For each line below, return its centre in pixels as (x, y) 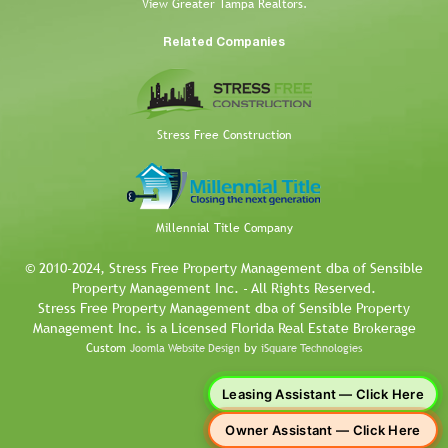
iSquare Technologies (311, 348)
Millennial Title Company (224, 228)
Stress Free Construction (224, 135)
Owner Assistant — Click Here (323, 430)
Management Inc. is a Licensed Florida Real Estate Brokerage (224, 328)
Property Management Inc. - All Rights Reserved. (224, 288)
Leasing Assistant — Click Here (323, 394)
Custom (108, 348)
